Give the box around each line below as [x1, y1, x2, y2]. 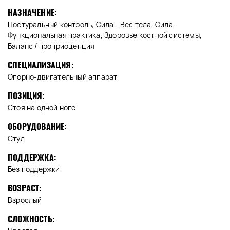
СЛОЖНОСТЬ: [8, 214, 54, 225]
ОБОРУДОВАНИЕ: [8, 121, 67, 132]
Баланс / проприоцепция [8, 41, 95, 51]
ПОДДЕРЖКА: [8, 152, 56, 163]
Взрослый [8, 195, 42, 205]
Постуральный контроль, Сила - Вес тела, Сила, [8, 20, 176, 30]
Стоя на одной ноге [8, 103, 76, 113]
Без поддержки [8, 164, 60, 175]
